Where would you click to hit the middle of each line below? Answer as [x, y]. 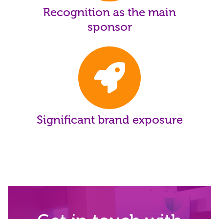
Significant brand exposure [109, 120]
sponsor [109, 27]
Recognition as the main [109, 13]
